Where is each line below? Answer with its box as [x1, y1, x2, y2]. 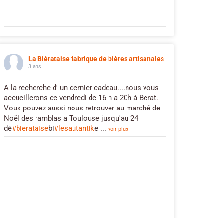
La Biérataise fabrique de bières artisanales [28, 54, 164, 63]
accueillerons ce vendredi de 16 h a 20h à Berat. [4, 93, 158, 102]
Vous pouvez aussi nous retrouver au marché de [4, 103, 160, 112]
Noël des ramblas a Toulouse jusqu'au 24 [4, 113, 138, 123]
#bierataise [12, 124, 48, 133]
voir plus [108, 126, 128, 132]
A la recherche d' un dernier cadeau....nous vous [4, 83, 159, 92]
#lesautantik [54, 124, 94, 133]
